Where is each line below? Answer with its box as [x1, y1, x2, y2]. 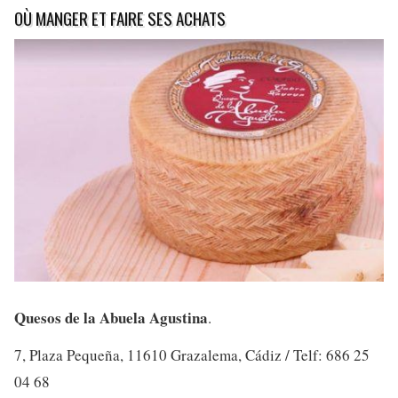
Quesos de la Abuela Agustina [14, 306, 208, 329]
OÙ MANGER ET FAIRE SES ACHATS [14, 4, 226, 30]
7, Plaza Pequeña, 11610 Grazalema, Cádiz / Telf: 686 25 [14, 344, 370, 365]
